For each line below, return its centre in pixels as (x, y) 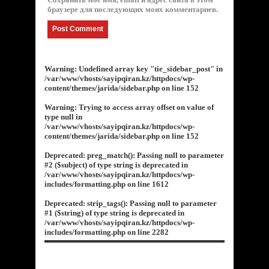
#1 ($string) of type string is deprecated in (114, 213)
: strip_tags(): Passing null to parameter (150, 203)
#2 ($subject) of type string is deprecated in (116, 165)
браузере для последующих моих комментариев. (133, 9)
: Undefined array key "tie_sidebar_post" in (149, 68)
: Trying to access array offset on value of (144, 107)
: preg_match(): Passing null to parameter (153, 155)
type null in (63, 116)
